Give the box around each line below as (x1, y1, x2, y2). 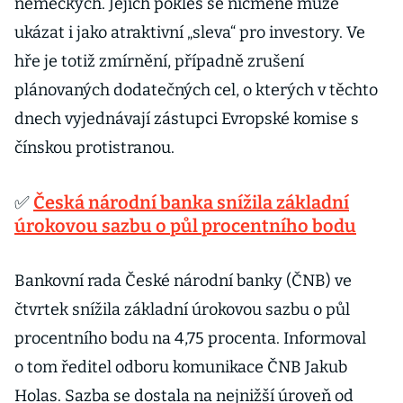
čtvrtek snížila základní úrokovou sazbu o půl (14, 300, 350, 319)
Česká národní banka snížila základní (33, 192, 349, 213)
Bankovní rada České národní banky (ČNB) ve (14, 271, 352, 291)
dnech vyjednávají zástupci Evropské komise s (14, 109, 359, 129)
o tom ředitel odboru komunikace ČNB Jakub (14, 357, 347, 377)
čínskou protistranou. (14, 138, 175, 157)
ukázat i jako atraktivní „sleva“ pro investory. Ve (14, 22, 365, 42)
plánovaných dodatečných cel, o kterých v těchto (14, 80, 378, 100)
